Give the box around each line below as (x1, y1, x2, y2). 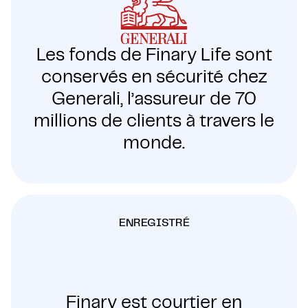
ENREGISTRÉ (118, 217, 190, 228)
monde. (123, 134, 185, 152)
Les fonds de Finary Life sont (36, 46, 272, 64)
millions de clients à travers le (34, 112, 274, 130)
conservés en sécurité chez (41, 68, 267, 86)
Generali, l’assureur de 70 (52, 90, 256, 108)
